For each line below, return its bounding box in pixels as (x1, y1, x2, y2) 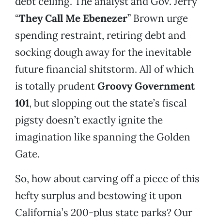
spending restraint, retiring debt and (15, 29, 186, 42)
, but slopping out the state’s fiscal (29, 96, 187, 110)
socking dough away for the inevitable (15, 46, 191, 59)
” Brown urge (127, 12, 188, 25)
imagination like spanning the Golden (15, 130, 190, 144)
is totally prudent (15, 79, 97, 93)
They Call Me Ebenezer (19, 12, 127, 25)
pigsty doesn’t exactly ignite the (15, 113, 163, 127)
